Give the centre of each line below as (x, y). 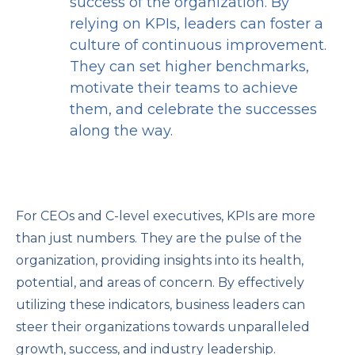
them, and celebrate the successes (193, 110)
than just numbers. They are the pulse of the (159, 239)
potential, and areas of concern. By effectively (160, 283)
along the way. (121, 131)
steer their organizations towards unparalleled (163, 327)
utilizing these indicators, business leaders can (160, 305)
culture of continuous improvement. (198, 46)
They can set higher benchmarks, (189, 67)
